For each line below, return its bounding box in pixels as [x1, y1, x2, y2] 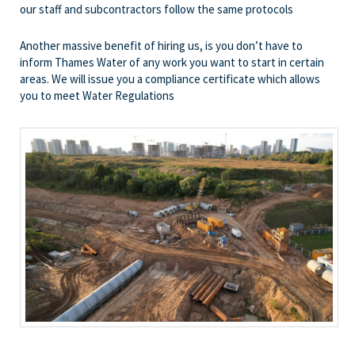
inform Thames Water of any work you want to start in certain [20, 54, 324, 70]
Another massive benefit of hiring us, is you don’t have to [20, 37, 303, 53]
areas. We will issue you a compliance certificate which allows [20, 71, 320, 86]
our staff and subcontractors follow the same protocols [20, 2, 293, 17]
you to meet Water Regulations [20, 87, 174, 103]
